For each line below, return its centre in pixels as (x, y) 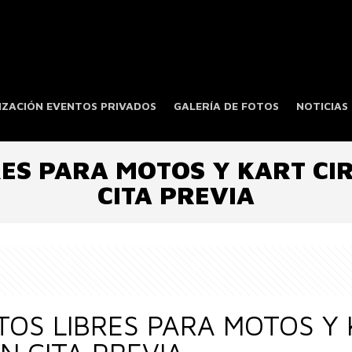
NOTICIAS (323, 106)
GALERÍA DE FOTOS (227, 106)
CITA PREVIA (176, 195)
